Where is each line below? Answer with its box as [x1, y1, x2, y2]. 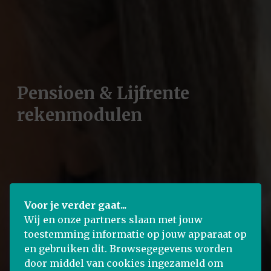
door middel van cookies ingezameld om [24, 257, 223, 269]
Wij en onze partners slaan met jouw [24, 214, 203, 226]
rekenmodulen [17, 103, 142, 126]
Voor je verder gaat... [24, 199, 126, 211]
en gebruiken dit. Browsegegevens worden [24, 243, 232, 255]
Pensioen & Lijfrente [17, 82, 189, 104]
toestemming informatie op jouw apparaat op [24, 228, 247, 240]
